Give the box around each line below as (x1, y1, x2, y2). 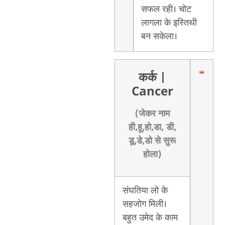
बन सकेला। (141, 30, 177, 43)
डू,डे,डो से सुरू (129, 135, 176, 147)
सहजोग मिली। (122, 198, 167, 210)
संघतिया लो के (122, 184, 168, 197)
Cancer (131, 84, 173, 100)
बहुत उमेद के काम (122, 211, 178, 224)
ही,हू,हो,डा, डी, (128, 121, 176, 134)
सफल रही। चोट (141, 3, 191, 16)
